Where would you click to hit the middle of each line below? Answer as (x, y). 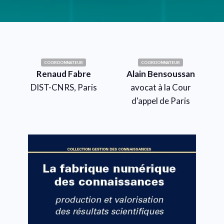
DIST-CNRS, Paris (63, 87)
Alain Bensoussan (160, 73)
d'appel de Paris (160, 100)
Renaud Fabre (63, 73)
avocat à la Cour (160, 87)
